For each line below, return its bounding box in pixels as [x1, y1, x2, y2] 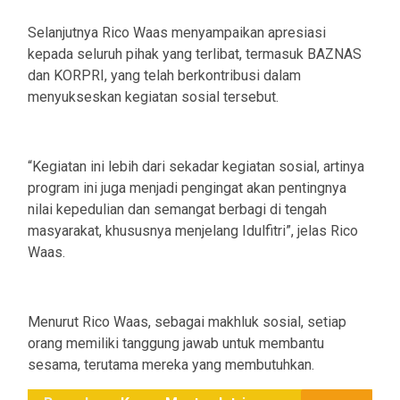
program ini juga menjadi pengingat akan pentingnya [28, 179, 346, 196]
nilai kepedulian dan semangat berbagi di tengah [28, 200, 327, 218]
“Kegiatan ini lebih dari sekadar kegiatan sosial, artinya [28, 157, 364, 175]
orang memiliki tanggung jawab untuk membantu [28, 334, 324, 352]
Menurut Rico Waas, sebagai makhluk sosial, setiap [28, 312, 346, 330]
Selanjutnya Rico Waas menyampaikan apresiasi [28, 23, 326, 41]
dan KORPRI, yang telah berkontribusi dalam [28, 66, 301, 84]
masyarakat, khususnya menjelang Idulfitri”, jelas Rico [28, 221, 358, 239]
